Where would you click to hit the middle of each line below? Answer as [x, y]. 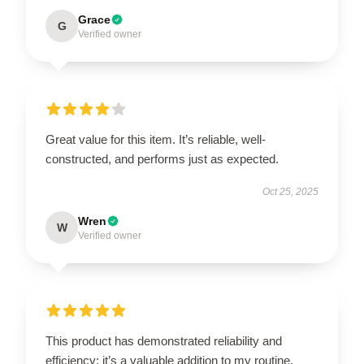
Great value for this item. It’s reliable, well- [156, 139]
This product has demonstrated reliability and [164, 340]
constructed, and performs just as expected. [164, 158]
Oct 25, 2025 [290, 191]
